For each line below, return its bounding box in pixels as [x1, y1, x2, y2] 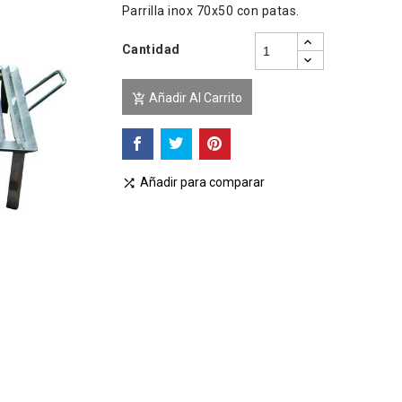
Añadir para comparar [139, 175, 265, 189]
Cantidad [121, 42, 180, 57]
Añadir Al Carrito [148, 91, 242, 105]
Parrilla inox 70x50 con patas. [121, 4, 300, 18]
